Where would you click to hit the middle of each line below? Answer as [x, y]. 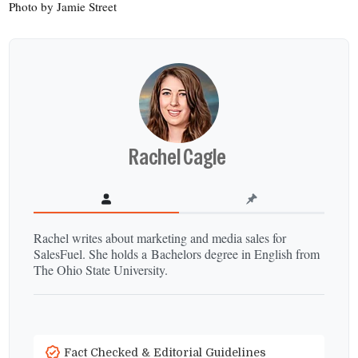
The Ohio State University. [101, 269]
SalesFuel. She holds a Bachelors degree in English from [177, 253]
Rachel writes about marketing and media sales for [160, 237]
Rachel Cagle [179, 157]
